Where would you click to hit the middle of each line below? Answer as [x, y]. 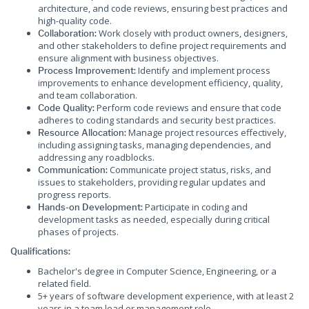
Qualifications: [40, 251]
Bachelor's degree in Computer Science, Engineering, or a [157, 271]
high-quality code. [75, 21]
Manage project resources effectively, [206, 132]
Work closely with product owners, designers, [192, 33]
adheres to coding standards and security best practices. [157, 120]
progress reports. [74, 195]
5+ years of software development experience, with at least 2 [166, 296]
